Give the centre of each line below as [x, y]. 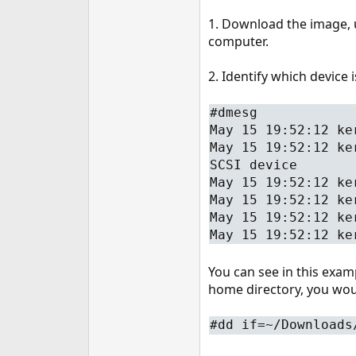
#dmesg [233, 112]
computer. [238, 41]
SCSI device [253, 164]
